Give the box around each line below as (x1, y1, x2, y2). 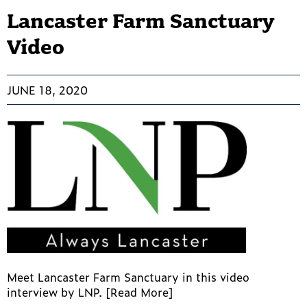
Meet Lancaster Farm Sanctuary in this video (7, 268, 249, 285)
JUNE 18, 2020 (7, 82, 88, 99)
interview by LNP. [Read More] (7, 283, 173, 300)
